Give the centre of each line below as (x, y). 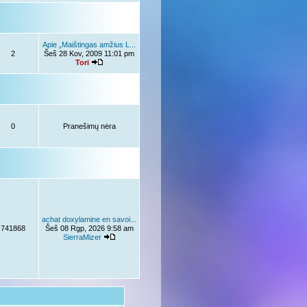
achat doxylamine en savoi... (89, 219)
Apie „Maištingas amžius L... (89, 45)
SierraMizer (82, 237)
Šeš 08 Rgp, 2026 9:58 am (89, 228)
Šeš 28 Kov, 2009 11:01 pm (89, 53)
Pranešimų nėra (89, 126)
